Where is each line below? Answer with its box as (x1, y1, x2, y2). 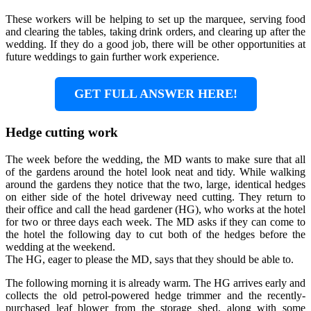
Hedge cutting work (6, 125, 118, 140)
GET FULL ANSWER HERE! (74, 87, 237, 101)
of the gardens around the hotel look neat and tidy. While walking (6, 165, 305, 178)
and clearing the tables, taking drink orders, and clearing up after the (6, 26, 305, 38)
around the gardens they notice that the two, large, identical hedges (6, 178, 305, 190)
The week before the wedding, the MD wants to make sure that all (6, 153, 305, 165)
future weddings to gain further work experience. (6, 51, 219, 63)
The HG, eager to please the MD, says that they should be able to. (6, 253, 294, 265)
